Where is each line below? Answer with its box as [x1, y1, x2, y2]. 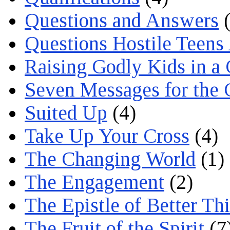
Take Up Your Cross [25, 125, 189, 147]
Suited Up [25, 102, 107, 124]
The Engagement [25, 171, 164, 194]
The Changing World [25, 148, 196, 170]
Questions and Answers [25, 9, 219, 32]
